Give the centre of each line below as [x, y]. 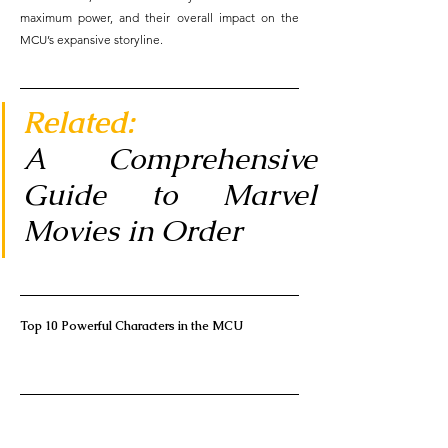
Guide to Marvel [170, 194]
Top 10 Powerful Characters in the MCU [139, 325]
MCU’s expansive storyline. [91, 39]
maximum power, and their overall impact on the [159, 17]
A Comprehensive [170, 158]
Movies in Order [132, 230]
